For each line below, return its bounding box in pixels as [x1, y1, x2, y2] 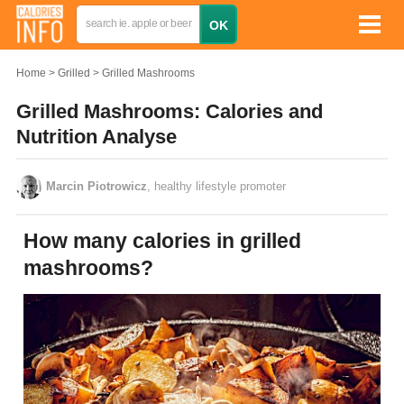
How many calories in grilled [23, 228, 39, 252]
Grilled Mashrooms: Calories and [16, 100, 323, 123]
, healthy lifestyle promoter [147, 179, 286, 193]
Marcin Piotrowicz [46, 179, 147, 193]
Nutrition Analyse [16, 125, 177, 148]
